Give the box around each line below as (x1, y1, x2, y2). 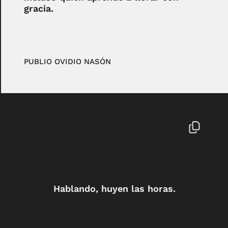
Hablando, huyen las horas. (53, 183, 176, 194)
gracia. (23, 3, 53, 14)
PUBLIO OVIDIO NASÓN (23, 57, 111, 67)
